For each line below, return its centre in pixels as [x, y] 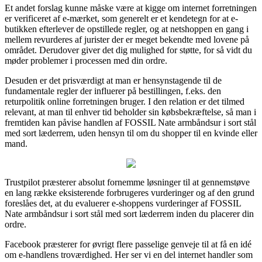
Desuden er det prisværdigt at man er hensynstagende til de [113, 80]
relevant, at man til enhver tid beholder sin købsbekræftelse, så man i [130, 112]
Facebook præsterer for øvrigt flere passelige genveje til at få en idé [128, 244]
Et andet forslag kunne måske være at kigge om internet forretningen [131, 8]
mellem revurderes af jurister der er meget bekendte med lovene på [127, 39]
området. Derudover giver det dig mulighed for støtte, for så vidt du [128, 50]
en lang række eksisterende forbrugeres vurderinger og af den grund [130, 192]
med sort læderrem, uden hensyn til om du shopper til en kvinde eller [131, 133]
